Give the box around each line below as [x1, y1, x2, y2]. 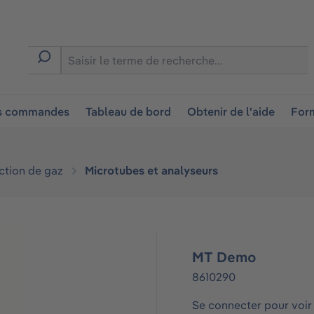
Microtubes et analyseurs [85, 163, 219, 177]
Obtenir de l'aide [187, 104, 275, 118]
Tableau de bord [86, 104, 172, 118]
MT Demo [192, 248, 257, 266]
